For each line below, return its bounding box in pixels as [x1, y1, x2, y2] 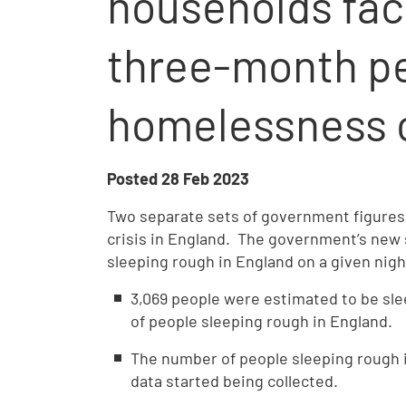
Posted [107, 169, 161, 188]
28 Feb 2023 [161, 169, 249, 188]
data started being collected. [130, 371, 342, 391]
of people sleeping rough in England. [130, 311, 396, 331]
